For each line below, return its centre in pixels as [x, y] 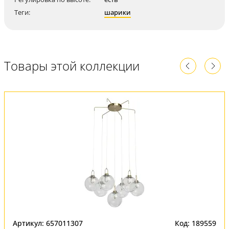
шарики [118, 12]
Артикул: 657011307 [48, 223]
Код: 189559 [196, 223]
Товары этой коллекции [72, 66]
